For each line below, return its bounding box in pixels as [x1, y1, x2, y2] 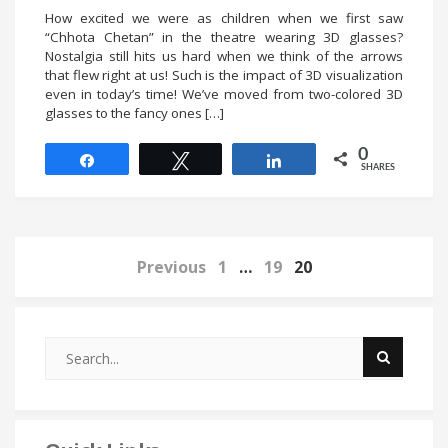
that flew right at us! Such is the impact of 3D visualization [45, 65, 403, 84]
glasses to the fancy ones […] [45, 103, 224, 122]
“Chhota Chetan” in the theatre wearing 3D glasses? [45, 27, 403, 46]
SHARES [361, 162, 396, 172]
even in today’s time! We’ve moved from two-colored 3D [45, 84, 403, 103]
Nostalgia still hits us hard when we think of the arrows [45, 46, 403, 65]
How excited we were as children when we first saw [45, 8, 403, 27]
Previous [136, 255, 206, 278]
